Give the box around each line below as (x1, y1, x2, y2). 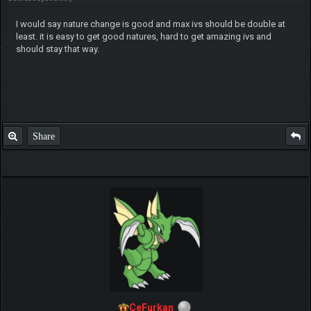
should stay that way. (15, 44, 99, 55)
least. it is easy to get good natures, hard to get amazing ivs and (15, 31, 271, 42)
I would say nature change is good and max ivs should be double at (15, 19, 285, 30)
